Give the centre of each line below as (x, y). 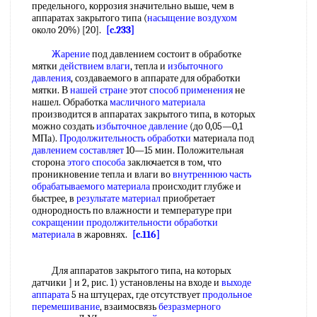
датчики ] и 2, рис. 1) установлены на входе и (127, 283)
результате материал (119, 198)
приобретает (188, 198)
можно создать (64, 126)
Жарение (71, 54)
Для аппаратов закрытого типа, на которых (132, 271)
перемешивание (66, 307)
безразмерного (190, 307)
